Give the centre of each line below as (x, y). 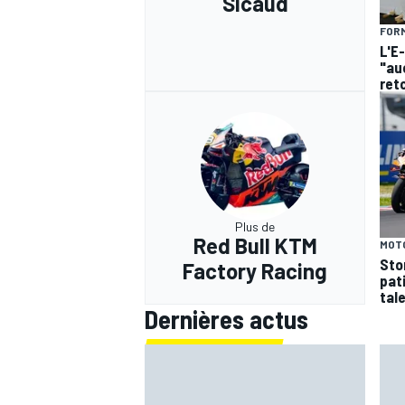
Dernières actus (226, 320)
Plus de (255, 227)
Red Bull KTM (255, 246)
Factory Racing (255, 271)
